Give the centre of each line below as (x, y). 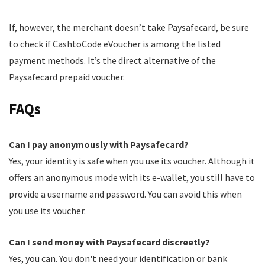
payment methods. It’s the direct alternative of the (112, 60)
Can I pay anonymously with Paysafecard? (99, 144)
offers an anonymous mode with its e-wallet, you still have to (132, 177)
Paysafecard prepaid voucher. (67, 77)
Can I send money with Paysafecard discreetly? (109, 242)
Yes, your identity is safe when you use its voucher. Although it (132, 161)
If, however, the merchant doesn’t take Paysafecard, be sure (129, 27)
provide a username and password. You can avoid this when (125, 194)
